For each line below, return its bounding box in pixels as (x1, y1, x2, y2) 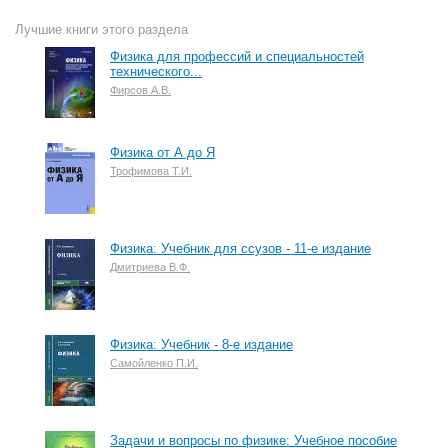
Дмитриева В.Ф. (110, 261, 190, 273)
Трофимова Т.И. (110, 165, 192, 177)
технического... (110, 64, 202, 79)
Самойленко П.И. (110, 357, 198, 369)
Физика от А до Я (110, 145, 215, 160)
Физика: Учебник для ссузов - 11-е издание (110, 241, 371, 256)
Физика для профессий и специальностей (110, 49, 364, 64)
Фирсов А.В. (110, 84, 171, 96)
